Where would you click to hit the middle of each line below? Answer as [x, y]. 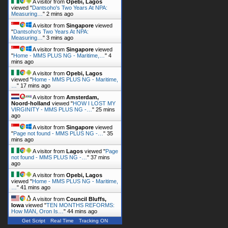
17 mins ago [35, 85]
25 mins [105, 109]
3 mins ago [60, 37]
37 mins [100, 157]
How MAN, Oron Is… [37, 211]
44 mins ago [82, 211]
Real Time [62, 220]
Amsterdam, [82, 97]
